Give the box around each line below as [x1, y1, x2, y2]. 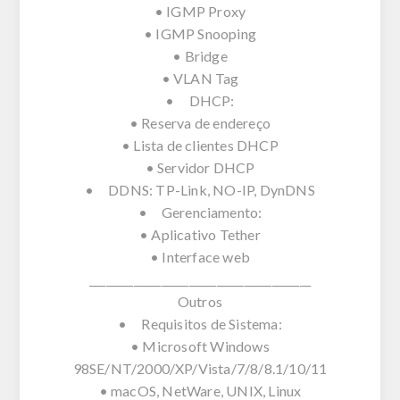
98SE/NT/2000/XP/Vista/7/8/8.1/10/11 [72, 359, 328, 377]
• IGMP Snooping [144, 24, 256, 42]
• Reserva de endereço [129, 113, 271, 131]
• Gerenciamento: [137, 203, 262, 221]
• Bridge [172, 46, 228, 64]
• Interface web [150, 247, 250, 265]
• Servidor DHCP [145, 158, 255, 176]
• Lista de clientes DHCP [121, 136, 279, 154]
